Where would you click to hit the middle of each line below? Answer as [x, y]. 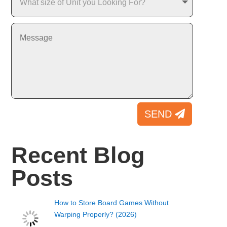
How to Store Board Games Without [112, 202]
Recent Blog [78, 155]
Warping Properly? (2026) [96, 214]
